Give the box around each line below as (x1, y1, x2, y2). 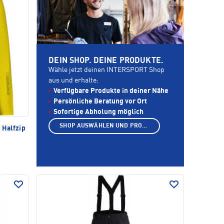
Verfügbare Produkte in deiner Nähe (53, 87, 169, 95)
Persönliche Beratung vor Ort (53, 98, 147, 105)
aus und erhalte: (48, 77, 99, 84)
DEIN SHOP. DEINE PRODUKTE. (48, 57, 163, 65)
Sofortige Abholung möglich (53, 108, 144, 116)
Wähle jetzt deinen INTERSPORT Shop (48, 66, 165, 74)
